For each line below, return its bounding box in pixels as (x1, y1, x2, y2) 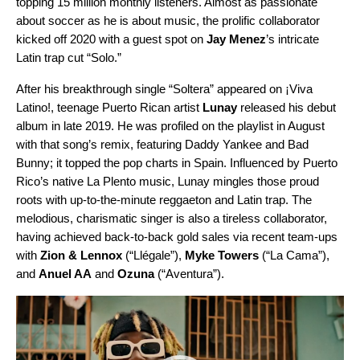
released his (237, 100, 307, 114)
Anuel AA (39, 266, 92, 280)
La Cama (270, 247, 318, 262)
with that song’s (16, 137, 97, 151)
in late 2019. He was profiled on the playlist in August (48, 118, 325, 133)
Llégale (133, 247, 170, 262)
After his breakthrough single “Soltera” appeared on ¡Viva (16, 81, 313, 96)
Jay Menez (207, 31, 266, 46)
